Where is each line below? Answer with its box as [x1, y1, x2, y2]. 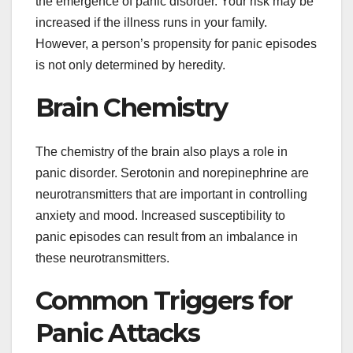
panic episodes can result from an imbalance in [35, 230, 298, 244]
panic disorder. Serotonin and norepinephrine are [35, 166, 309, 180]
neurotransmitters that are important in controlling [35, 188, 307, 202]
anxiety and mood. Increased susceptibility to [35, 209, 285, 223]
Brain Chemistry [35, 91, 227, 123]
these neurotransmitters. [35, 251, 169, 266]
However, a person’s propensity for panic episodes [35, 36, 317, 50]
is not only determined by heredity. [35, 58, 225, 72]
